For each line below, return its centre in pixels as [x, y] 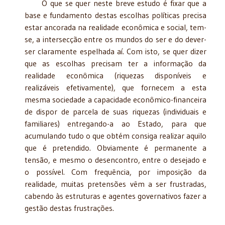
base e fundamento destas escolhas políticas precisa [116, 15]
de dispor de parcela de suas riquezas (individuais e [116, 111]
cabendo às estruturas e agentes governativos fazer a [116, 196]
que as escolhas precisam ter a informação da [116, 63]
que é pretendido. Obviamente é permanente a [116, 147]
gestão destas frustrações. [69, 208]
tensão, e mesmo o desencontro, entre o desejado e [116, 159]
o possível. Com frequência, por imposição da [116, 172]
